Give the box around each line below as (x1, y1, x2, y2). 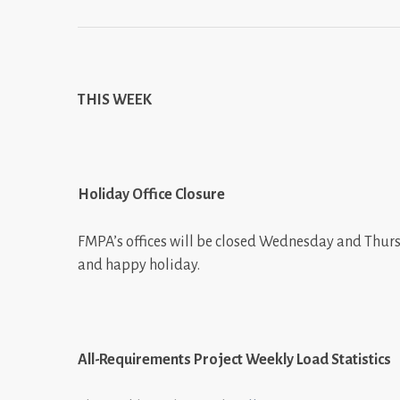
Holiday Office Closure (78, 186, 225, 203)
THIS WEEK (78, 91, 152, 108)
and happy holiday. (78, 256, 200, 273)
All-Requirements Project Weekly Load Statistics (78, 351, 391, 368)
